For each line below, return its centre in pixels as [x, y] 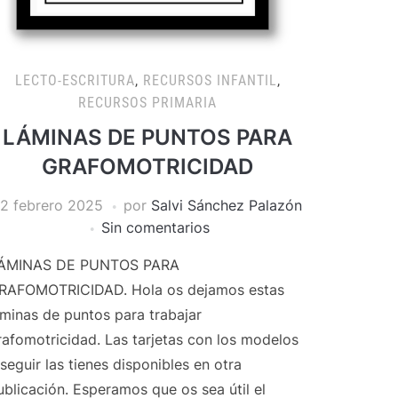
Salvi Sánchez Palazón [226, 205]
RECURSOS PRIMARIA [147, 103]
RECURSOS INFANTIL [210, 80]
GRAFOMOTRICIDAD [147, 167]
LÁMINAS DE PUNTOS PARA [147, 137]
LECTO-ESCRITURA [75, 80]
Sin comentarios [155, 227]
